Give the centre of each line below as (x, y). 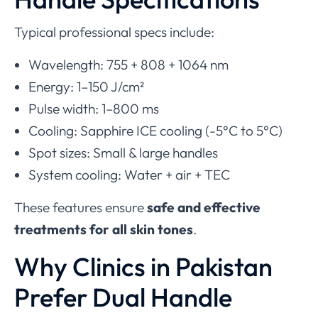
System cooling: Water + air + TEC (129, 174)
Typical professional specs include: (114, 32)
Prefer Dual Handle (123, 297)
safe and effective (204, 207)
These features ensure (81, 207)
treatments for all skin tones (104, 229)
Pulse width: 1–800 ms (94, 108)
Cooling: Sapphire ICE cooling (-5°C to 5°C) (155, 130)
